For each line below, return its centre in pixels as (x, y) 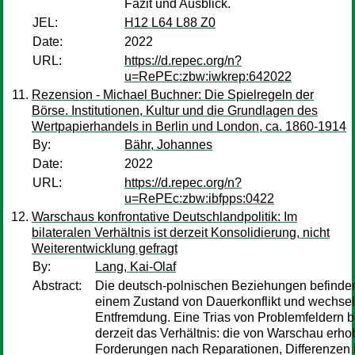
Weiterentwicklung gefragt (105, 248)
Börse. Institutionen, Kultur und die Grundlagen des (175, 111)
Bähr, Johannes (168, 145)
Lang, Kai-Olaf (136, 267)
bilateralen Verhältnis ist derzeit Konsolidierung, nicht (181, 233)
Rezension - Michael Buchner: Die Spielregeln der (173, 95)
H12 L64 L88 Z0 (170, 23)
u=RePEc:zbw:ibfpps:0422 (199, 198)
